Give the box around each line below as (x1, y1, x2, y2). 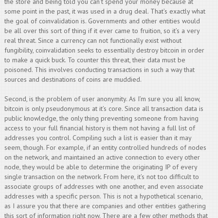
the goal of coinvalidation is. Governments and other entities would (4, 17, 200, 25)
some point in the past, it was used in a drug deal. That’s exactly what (4, 7, 205, 16)
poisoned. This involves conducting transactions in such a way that (4, 65, 195, 74)
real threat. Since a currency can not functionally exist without (4, 36, 182, 45)
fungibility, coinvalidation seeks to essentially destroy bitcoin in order (4, 46, 204, 54)
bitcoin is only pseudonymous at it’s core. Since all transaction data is (4, 104, 203, 113)
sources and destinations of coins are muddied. (4, 75, 142, 84)
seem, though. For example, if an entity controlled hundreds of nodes (4, 143, 206, 152)
